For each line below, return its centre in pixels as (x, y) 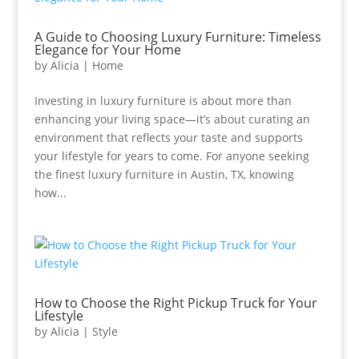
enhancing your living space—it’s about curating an (172, 119)
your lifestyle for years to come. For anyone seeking (171, 156)
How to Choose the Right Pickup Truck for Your (175, 303)
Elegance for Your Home (107, 50)
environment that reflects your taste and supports (168, 137)
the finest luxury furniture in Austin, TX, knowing (164, 174)
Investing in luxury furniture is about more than (163, 101)
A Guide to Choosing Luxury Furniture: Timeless (177, 37)
